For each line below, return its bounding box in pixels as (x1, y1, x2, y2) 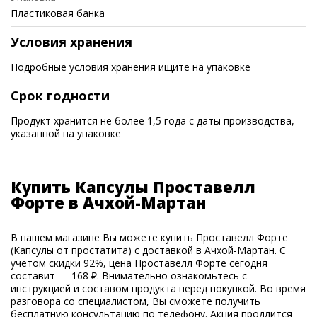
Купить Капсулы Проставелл (11, 176, 255, 197)
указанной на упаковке (11, 127, 121, 140)
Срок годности (11, 87, 110, 104)
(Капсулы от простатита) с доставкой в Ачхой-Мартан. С (11, 243, 286, 257)
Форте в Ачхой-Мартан (11, 192, 206, 213)
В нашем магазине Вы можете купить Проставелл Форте (11, 231, 288, 244)
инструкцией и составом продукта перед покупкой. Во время (11, 282, 306, 295)
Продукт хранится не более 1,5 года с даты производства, (11, 114, 294, 127)
